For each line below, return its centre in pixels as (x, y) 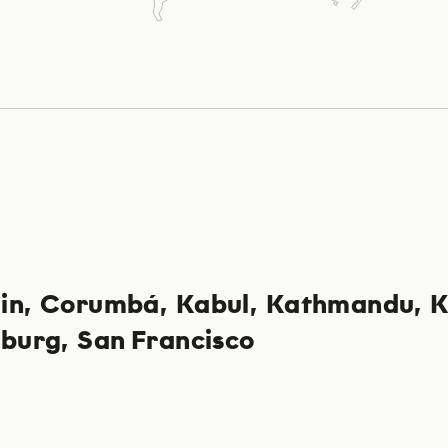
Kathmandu (340, 305)
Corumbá (99, 305)
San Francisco (166, 341)
